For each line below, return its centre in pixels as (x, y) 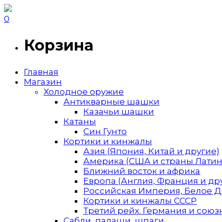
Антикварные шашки (111, 101)
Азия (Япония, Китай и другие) (151, 151)
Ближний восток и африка (142, 171)
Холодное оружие (84, 91)
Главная (41, 72)
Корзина (59, 45)
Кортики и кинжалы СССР (140, 200)
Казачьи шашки (119, 111)
